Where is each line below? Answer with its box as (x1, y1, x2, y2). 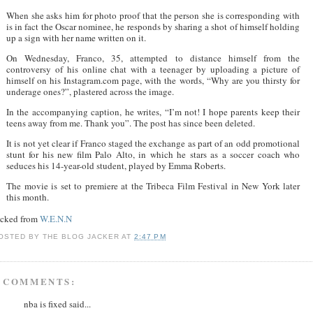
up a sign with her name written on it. (6, 31, 146, 44)
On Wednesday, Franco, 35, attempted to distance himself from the (6, 51, 300, 64)
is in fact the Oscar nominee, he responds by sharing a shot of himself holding (6, 20, 300, 33)
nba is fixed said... (24, 298, 91, 311)
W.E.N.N (40, 212, 72, 225)
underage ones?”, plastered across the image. (6, 85, 174, 98)
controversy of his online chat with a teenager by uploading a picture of (6, 62, 300, 75)
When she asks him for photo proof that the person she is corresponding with (6, 8, 300, 22)
